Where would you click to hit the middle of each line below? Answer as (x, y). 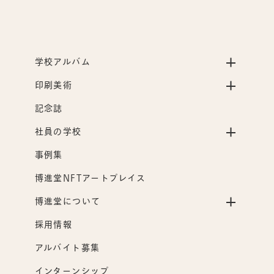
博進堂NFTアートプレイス (90, 178)
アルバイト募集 (67, 248)
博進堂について (68, 202)
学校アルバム (62, 62)
